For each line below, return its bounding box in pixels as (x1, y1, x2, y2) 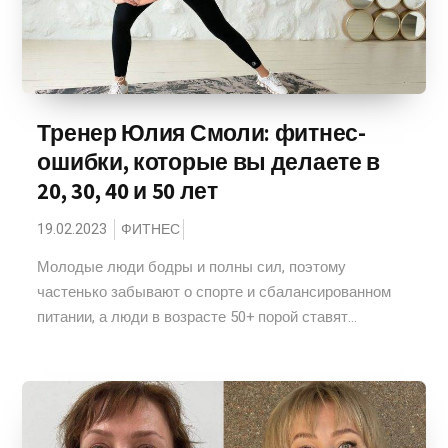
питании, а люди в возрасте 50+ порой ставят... (37, 306, 358, 328)
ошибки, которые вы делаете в (37, 147, 381, 177)
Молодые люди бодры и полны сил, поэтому (37, 256, 347, 278)
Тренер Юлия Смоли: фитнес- (37, 118, 366, 148)
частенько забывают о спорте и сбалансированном (37, 281, 392, 303)
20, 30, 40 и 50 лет (37, 176, 218, 206)
